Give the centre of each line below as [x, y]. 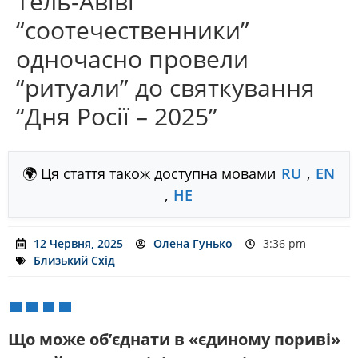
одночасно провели [132, 59]
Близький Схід [74, 261]
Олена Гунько [193, 244]
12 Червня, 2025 [78, 244]
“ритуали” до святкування [165, 88]
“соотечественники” [133, 30]
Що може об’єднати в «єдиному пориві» [174, 340]
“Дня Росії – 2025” [117, 117]
